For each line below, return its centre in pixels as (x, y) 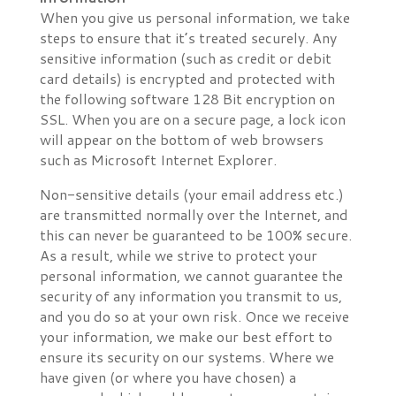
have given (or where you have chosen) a (168, 377)
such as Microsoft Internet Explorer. (158, 160)
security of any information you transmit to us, (190, 296)
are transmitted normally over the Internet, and (194, 214)
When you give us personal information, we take (194, 17)
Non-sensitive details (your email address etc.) (191, 194)
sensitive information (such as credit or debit (185, 58)
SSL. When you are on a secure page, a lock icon (192, 119)
